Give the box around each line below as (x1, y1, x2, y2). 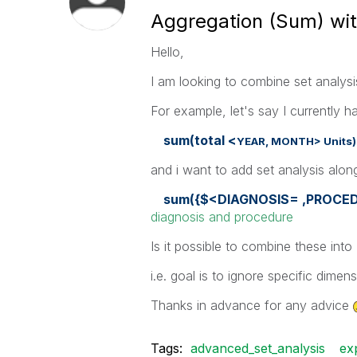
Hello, (150, 44, 184, 60)
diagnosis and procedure (150, 209, 293, 225)
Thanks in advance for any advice (150, 297, 353, 313)
